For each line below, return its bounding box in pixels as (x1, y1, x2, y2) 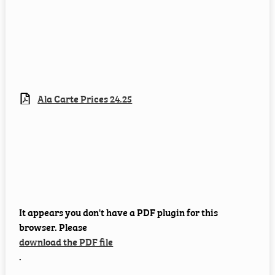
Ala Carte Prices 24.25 (37, 90, 133, 106)
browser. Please (19, 219, 88, 234)
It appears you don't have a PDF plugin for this (19, 204, 219, 220)
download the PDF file (19, 234, 114, 249)
